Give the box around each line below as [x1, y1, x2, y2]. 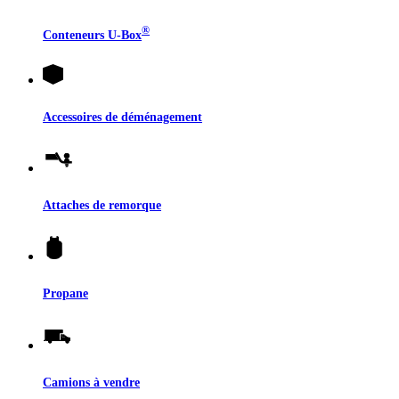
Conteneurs [43, 28, 108, 43]
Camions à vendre [43, 374, 140, 389]
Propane [43, 286, 88, 301]
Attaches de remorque [43, 198, 161, 213]
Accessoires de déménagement [43, 110, 202, 125]
